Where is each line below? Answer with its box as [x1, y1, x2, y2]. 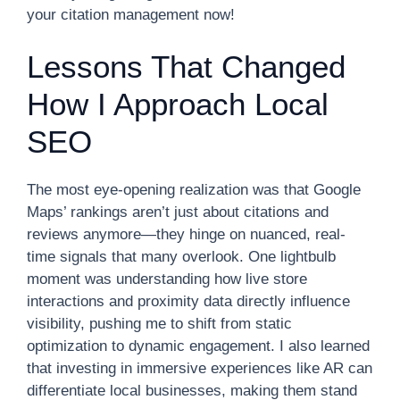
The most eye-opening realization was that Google [27, 181, 361, 198]
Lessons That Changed [27, 49, 346, 84]
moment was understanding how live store [27, 271, 307, 287]
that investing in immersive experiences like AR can [27, 360, 372, 377]
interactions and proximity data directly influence [27, 293, 350, 310]
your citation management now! [27, 5, 235, 23]
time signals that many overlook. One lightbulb [27, 248, 336, 265]
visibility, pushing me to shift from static [27, 315, 292, 332]
